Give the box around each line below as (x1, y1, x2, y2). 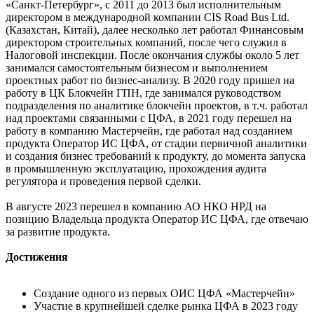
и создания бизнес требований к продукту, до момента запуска (6, 150, 306, 163)
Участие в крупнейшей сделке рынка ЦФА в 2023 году (34, 300, 298, 313)
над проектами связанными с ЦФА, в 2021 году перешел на (6, 112, 292, 125)
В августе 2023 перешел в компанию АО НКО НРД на (6, 200, 266, 213)
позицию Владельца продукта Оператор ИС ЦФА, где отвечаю (6, 213, 308, 226)
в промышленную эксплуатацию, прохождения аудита (6, 163, 266, 175)
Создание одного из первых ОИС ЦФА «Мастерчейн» (34, 287, 295, 300)
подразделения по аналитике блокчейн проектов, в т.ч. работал (6, 100, 308, 112)
